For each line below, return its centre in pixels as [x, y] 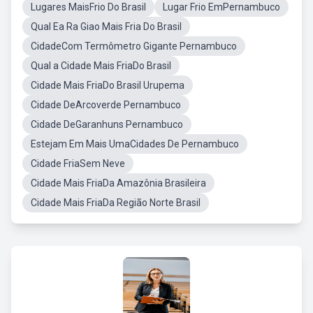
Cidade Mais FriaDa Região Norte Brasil [116, 203]
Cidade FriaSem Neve [78, 163]
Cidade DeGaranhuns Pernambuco [107, 124]
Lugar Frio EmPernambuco [221, 7]
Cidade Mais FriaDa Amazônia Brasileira [118, 183]
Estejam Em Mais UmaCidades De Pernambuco [135, 144]
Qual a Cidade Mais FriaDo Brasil [101, 66]
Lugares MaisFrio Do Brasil [88, 7]
